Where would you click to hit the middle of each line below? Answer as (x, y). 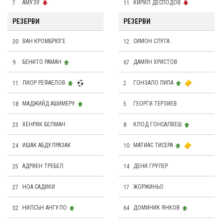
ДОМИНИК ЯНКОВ (157, 208)
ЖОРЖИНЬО (148, 187)
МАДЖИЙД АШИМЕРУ (49, 104)
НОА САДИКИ (39, 187)
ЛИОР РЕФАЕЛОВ (44, 83)
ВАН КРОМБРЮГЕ (44, 41)
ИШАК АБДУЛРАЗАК (47, 145)
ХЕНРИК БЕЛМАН (44, 125)
